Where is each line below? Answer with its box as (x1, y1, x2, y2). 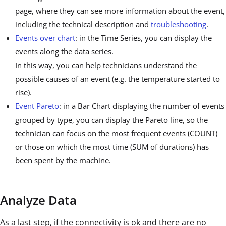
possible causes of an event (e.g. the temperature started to (15, 74, 220, 84)
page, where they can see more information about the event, (15, 6, 225, 16)
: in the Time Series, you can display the (75, 33, 212, 43)
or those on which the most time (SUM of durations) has (15, 142, 209, 152)
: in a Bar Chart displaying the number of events (59, 101, 224, 111)
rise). (15, 87, 32, 98)
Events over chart (15, 33, 75, 43)
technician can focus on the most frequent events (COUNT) (15, 128, 217, 139)
